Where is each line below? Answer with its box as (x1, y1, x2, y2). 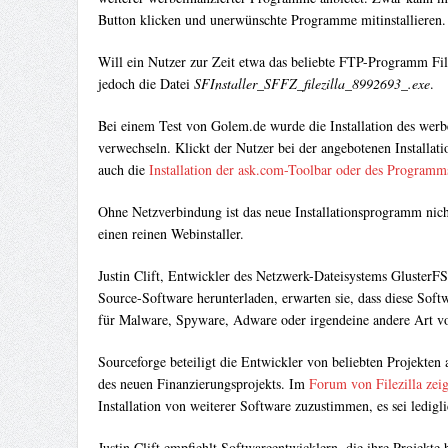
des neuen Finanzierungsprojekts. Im (97, 374, 309, 394)
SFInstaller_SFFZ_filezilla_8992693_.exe (193, 74, 430, 94)
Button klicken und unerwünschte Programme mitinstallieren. (97, 10, 446, 30)
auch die (97, 160, 149, 180)
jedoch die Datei (97, 74, 194, 94)
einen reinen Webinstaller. (97, 224, 244, 244)
